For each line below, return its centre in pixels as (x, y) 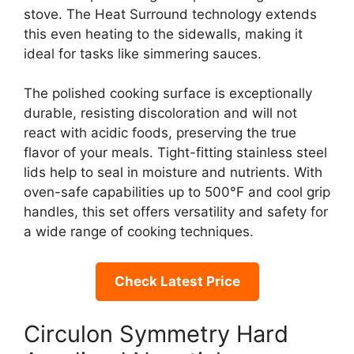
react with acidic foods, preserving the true (160, 133)
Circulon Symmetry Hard (156, 334)
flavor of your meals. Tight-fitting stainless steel (175, 153)
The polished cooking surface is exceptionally (168, 93)
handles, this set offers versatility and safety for (176, 212)
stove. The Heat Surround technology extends (170, 14)
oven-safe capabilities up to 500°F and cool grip (177, 192)
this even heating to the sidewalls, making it (163, 34)
